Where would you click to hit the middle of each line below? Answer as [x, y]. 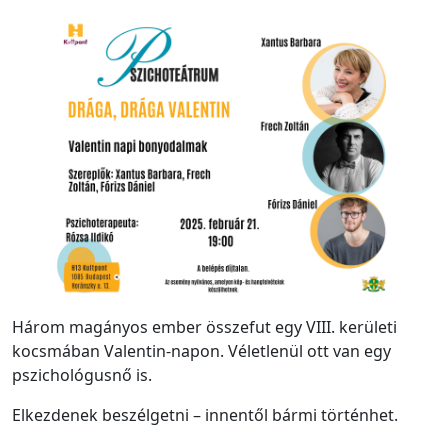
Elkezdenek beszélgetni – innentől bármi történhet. [205, 414]
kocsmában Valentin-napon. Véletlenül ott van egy [201, 350]
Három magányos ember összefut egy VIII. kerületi [204, 326]
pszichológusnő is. [82, 374]
